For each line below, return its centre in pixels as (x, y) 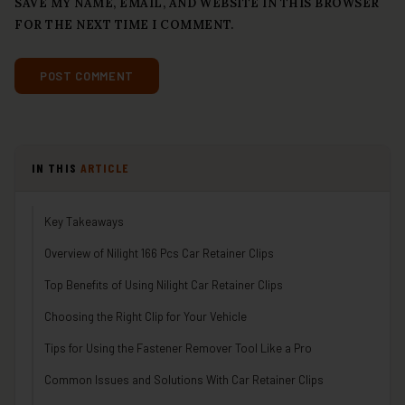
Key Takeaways (84, 221)
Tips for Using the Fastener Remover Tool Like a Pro (178, 348)
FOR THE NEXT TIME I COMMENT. (124, 24)
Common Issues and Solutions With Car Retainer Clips (184, 379)
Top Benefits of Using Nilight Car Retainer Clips (164, 284)
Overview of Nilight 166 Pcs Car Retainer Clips (159, 253)
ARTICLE (104, 167)
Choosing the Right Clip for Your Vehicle (146, 316)
